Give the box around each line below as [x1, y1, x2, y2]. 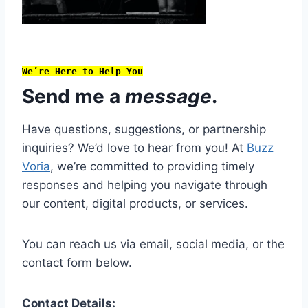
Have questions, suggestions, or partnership [22, 122, 266, 137]
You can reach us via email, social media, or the [22, 237, 285, 252]
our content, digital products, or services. [22, 197, 248, 211]
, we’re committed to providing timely [50, 159, 254, 174]
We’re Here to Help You [22, 66, 143, 77]
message [125, 85, 212, 109]
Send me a [22, 85, 125, 109]
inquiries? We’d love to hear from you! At [22, 141, 247, 155]
